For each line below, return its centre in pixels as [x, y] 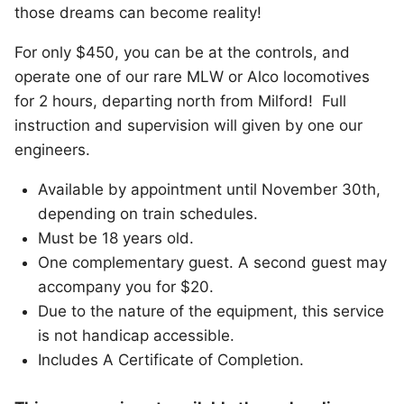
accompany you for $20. [125, 287]
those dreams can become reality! [140, 13]
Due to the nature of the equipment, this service [211, 312]
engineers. [52, 150]
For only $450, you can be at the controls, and [182, 53]
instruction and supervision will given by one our [188, 126]
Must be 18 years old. [115, 239]
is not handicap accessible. [136, 336]
